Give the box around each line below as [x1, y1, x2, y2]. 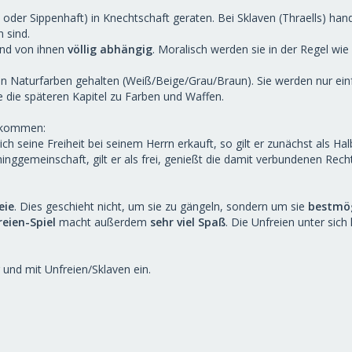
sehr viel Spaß [150, 214, 225, 229]
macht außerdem [56, 214, 150, 229]
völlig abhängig [68, 42, 152, 57]
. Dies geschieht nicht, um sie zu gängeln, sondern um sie [14, 199, 308, 214]
